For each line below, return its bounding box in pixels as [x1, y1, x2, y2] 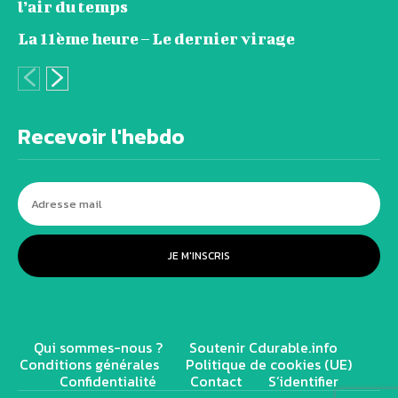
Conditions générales [20, 353, 159, 375]
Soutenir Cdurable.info [189, 336, 338, 358]
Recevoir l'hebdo [18, 120, 185, 152]
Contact [190, 370, 242, 392]
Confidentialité [60, 370, 163, 392]
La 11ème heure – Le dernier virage [18, 28, 295, 48]
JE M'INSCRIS [168, 247, 230, 264]
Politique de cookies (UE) [186, 353, 352, 375]
